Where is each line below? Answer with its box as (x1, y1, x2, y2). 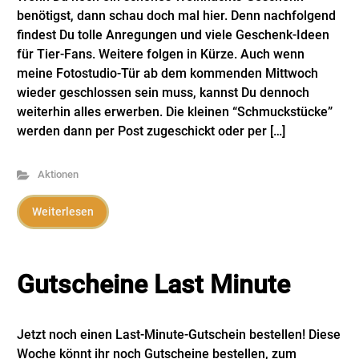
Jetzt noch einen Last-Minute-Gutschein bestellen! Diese (17, 327, 341, 342)
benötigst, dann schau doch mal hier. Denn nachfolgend (17, 8, 336, 23)
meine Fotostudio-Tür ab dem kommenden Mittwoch (17, 66, 318, 81)
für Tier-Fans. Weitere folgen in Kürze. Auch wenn (17, 46, 305, 62)
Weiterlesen (32, 205, 94, 218)
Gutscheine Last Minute (17, 269, 290, 300)
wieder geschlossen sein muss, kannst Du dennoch (17, 85, 309, 100)
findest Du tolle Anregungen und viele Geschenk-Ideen (17, 27, 329, 42)
